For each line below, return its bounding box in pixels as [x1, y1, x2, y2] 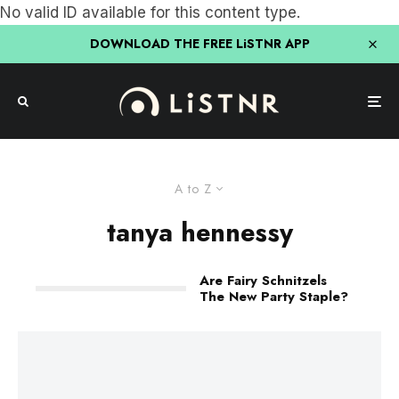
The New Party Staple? [199, 287, 348, 306]
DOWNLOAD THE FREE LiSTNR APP [89, 35, 310, 53]
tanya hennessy [106, 214, 293, 251]
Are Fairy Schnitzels [199, 271, 327, 290]
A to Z [174, 180, 212, 198]
